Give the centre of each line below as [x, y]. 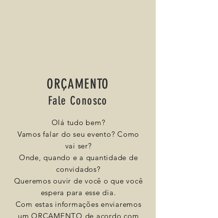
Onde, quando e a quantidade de [78, 157]
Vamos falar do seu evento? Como [78, 134]
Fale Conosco [78, 101]
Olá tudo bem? [78, 122]
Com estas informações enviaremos [78, 204]
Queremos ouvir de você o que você [78, 181]
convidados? [78, 169]
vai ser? [78, 146]
